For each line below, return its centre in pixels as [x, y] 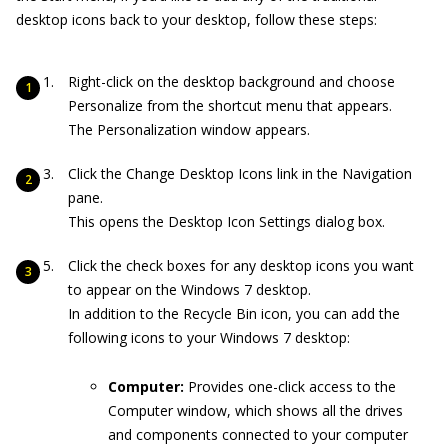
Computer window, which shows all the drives [255, 410]
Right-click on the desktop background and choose [231, 81]
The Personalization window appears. [189, 129]
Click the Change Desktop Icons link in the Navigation [240, 173]
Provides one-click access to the [290, 386]
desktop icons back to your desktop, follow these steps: [196, 19]
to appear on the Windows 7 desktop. [189, 289]
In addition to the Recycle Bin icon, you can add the [234, 313]
